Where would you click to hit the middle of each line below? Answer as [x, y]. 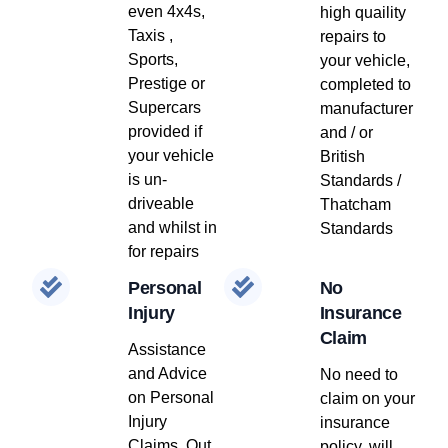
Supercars [165, 107]
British [342, 156]
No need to [358, 374]
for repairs [164, 251]
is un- [148, 179]
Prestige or [167, 83]
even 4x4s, [167, 11]
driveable [161, 203]
